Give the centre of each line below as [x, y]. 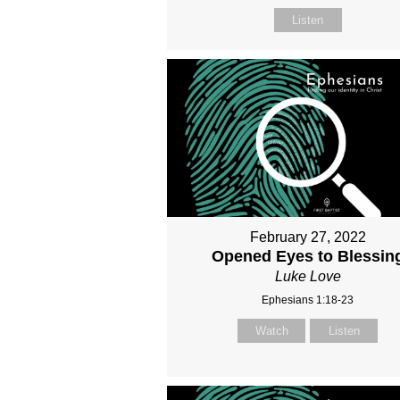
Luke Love [308, 277]
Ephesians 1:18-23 [308, 300]
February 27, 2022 [308, 237]
